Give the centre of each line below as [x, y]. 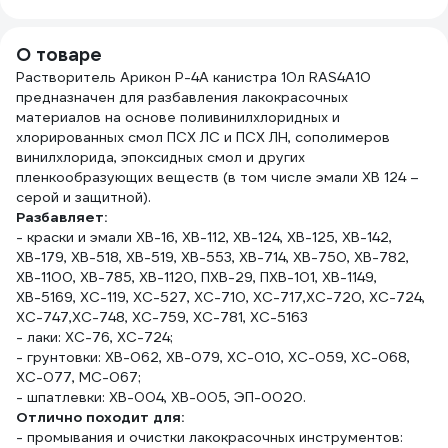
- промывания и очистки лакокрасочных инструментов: [209, 437]
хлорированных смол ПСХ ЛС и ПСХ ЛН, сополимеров [203, 137]
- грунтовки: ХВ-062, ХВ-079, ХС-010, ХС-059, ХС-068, [213, 357]
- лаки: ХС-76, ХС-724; [94, 337]
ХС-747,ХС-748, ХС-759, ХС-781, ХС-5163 [162, 317]
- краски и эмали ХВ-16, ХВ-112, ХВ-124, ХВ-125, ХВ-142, [204, 237]
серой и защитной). [83, 197]
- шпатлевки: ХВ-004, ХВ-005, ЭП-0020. [161, 397]
